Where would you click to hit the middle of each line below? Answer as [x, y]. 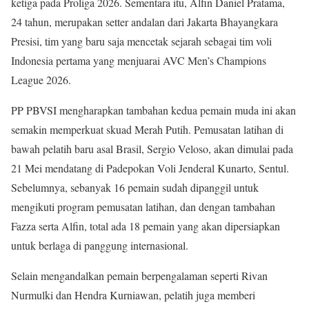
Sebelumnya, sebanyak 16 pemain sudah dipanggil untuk [135, 188]
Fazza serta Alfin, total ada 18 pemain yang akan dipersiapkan [146, 226]
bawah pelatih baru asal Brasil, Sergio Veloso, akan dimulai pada [152, 149]
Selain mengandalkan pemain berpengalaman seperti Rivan [139, 276]
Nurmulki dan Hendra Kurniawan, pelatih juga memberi [133, 295]
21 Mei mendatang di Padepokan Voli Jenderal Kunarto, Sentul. [150, 168]
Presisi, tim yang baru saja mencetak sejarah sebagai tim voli [141, 41]
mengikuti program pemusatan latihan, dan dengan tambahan [143, 207]
